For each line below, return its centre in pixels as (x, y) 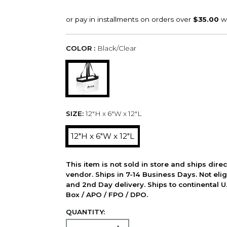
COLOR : (80, 48)
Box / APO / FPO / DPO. (107, 194)
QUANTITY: (85, 212)
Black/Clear (117, 48)
